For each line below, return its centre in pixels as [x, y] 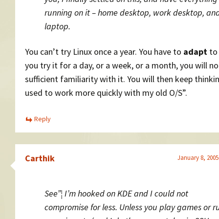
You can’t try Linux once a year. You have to [104, 52]
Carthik [40, 158]
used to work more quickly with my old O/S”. [106, 93]
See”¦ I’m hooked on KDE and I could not [116, 193]
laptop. [57, 26]
